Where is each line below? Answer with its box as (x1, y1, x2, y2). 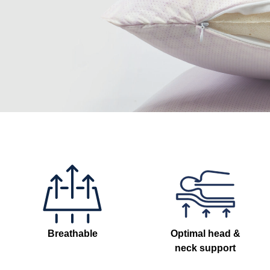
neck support (175, 243, 236, 254)
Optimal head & (170, 228, 240, 239)
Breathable (47, 228, 98, 239)
